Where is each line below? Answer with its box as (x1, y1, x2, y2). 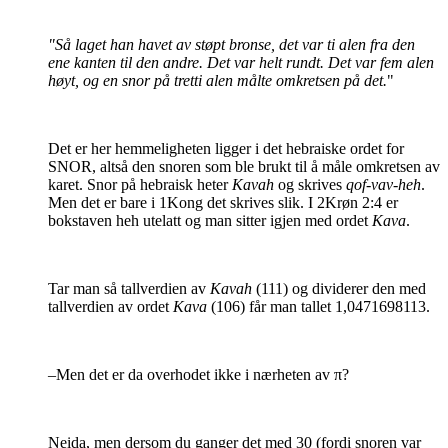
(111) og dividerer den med (252, 280, 426, 298)
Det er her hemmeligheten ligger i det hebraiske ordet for (48, 140, 404, 158)
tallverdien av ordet (48, 298, 173, 316)
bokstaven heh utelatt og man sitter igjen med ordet (48, 212, 372, 230)
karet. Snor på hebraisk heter (48, 176, 232, 194)
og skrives (274, 176, 346, 194)
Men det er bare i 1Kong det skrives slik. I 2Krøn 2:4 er (48, 194, 398, 212)
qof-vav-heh (346, 176, 421, 194)
